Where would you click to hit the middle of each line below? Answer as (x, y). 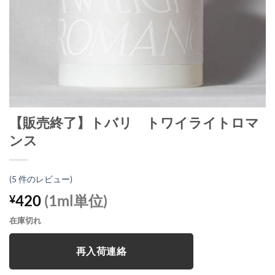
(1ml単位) (76, 201)
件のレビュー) (45, 179)
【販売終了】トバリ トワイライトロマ (134, 123)
